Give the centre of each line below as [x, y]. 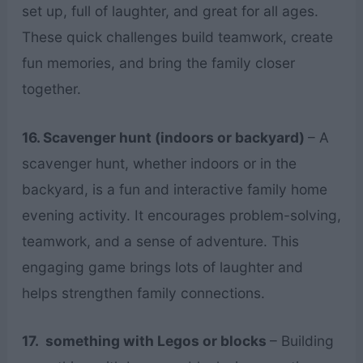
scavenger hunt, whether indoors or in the [159, 163]
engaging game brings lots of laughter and [162, 267]
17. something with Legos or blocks [145, 341]
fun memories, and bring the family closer [158, 62]
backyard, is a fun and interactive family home [174, 189]
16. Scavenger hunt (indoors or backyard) [164, 137]
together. [51, 88]
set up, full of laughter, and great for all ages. [170, 11]
